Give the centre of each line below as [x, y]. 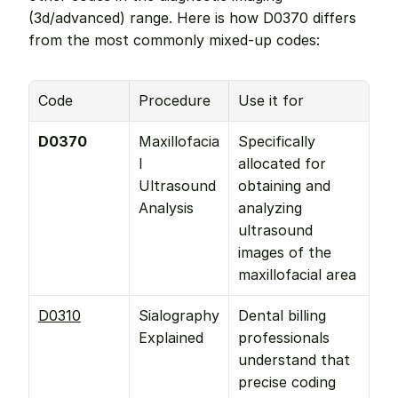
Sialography [179, 315]
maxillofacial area [297, 275]
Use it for [271, 100]
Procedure [175, 100]
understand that [294, 360]
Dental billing [282, 315]
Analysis [166, 208]
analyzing [270, 208]
